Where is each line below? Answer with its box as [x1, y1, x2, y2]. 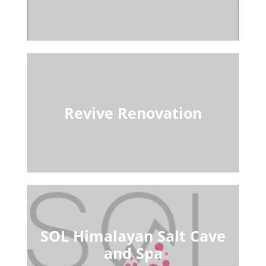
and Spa [103, 242, 163, 263]
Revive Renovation [64, 102, 202, 123]
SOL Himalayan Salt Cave [40, 225, 226, 246]
